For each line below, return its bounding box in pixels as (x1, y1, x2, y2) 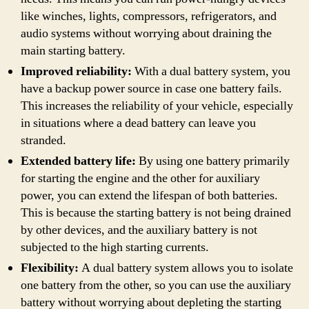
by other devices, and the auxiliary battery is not (21, 222, 257, 238)
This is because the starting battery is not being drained (21, 205, 291, 221)
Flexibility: (21, 260, 79, 276)
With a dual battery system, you (132, 63, 290, 79)
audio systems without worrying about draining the (21, 26, 272, 41)
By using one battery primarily (136, 153, 290, 169)
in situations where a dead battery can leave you (21, 115, 256, 131)
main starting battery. (21, 43, 126, 59)
